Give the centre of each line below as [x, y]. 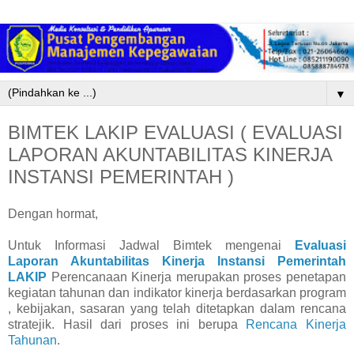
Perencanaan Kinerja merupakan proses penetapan [196, 277]
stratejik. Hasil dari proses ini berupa [127, 325]
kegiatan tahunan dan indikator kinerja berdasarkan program [177, 293]
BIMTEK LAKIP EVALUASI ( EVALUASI [175, 132]
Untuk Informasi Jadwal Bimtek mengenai [151, 246]
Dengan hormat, [53, 214]
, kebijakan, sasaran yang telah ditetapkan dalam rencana [177, 309]
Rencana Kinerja [296, 325]
